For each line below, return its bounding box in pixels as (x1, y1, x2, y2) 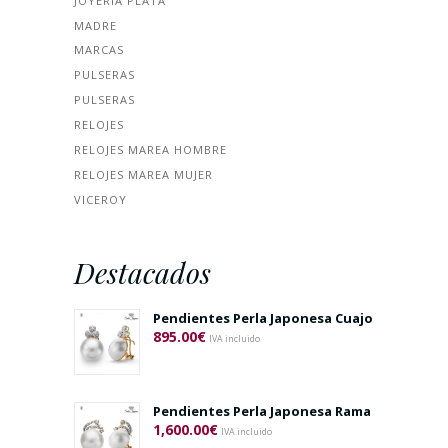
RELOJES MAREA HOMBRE (74, 142, 227, 158)
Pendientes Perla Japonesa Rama (153, 402, 371, 421)
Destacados (74, 252, 211, 291)
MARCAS (74, 42, 124, 58)
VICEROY (74, 191, 127, 207)
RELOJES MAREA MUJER (74, 166, 213, 182)
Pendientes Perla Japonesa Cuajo (153, 308, 373, 327)
